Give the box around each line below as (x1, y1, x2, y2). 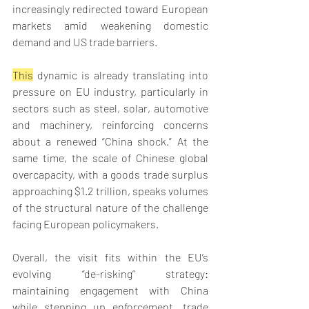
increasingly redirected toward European (12, 2, 208, 16)
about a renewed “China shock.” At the (12, 134, 208, 148)
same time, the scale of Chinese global (12, 151, 208, 165)
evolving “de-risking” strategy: (12, 267, 208, 281)
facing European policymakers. (12, 217, 161, 231)
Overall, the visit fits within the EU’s (12, 250, 208, 264)
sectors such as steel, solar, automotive (12, 101, 208, 115)
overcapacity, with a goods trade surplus (12, 168, 208, 181)
